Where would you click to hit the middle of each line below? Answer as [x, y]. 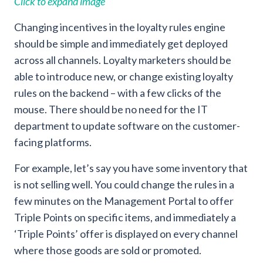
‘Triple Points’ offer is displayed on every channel [126, 234]
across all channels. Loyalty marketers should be [123, 60]
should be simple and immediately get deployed [121, 44]
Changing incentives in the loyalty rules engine [120, 27]
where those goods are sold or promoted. [108, 250]
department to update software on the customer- [127, 126]
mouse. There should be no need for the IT [111, 109]
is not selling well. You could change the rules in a [124, 185]
